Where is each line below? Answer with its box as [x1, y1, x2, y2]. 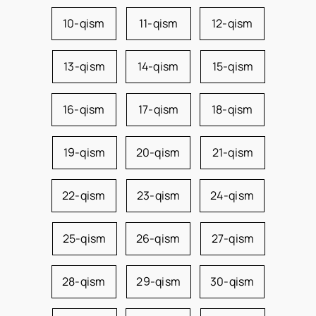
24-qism [210, 188, 255, 203]
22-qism [61, 188, 106, 203]
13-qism [63, 59, 106, 74]
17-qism [138, 102, 179, 117]
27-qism [211, 231, 255, 246]
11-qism [138, 16, 178, 31]
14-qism [137, 59, 179, 74]
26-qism [135, 231, 181, 246]
